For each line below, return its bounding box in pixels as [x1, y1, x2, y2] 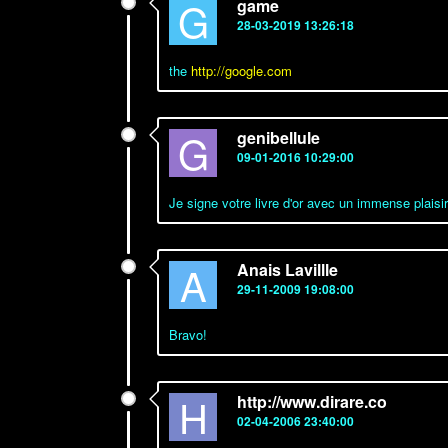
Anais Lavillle [237, 258, 338, 281]
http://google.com [191, 61, 292, 80]
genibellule [237, 126, 320, 149]
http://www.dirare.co [237, 390, 387, 413]
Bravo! [169, 325, 207, 344]
